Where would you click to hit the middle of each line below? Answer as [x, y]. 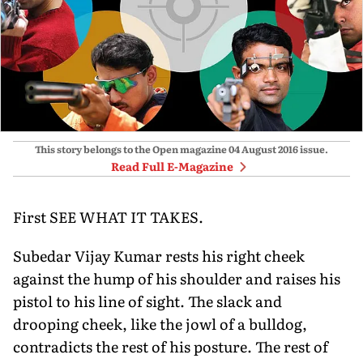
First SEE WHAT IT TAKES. [108, 216]
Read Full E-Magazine [172, 166]
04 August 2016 [263, 149]
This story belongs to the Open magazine [131, 149]
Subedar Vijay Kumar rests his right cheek [159, 255]
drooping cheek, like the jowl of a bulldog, [160, 323]
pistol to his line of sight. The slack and [147, 301]
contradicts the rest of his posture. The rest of [171, 346]
